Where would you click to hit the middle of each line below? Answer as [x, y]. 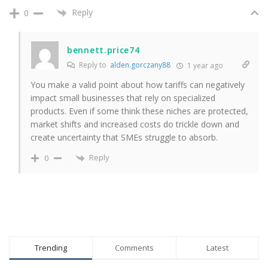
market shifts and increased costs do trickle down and [135, 124]
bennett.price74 [103, 50]
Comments [134, 247]
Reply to [94, 65]
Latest [217, 247]
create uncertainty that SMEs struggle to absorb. [124, 138]
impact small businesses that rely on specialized [123, 98]
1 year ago [204, 66]
